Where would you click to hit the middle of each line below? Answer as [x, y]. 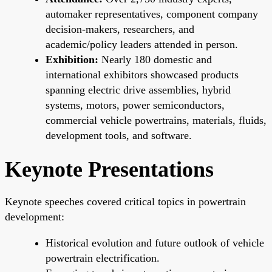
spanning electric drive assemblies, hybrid [138, 90]
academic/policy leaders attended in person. [142, 44]
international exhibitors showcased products [142, 74]
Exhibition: [72, 59]
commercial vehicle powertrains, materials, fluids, [156, 120]
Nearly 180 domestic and [155, 59]
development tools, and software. [119, 135]
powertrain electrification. [103, 258]
